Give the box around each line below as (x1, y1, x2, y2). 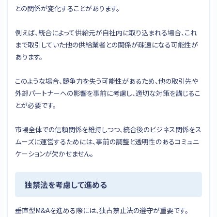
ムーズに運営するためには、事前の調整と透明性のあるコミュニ (15, 136, 199, 146)
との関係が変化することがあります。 (15, 3, 120, 13)
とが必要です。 (15, 100, 56, 110)
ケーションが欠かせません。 (15, 148, 93, 158)
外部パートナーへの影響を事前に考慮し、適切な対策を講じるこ (15, 88, 201, 98)
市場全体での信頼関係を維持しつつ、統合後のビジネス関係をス (15, 124, 201, 134)
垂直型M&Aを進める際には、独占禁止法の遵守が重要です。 (15, 205, 188, 215)
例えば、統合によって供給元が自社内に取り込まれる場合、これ (15, 27, 197, 37)
